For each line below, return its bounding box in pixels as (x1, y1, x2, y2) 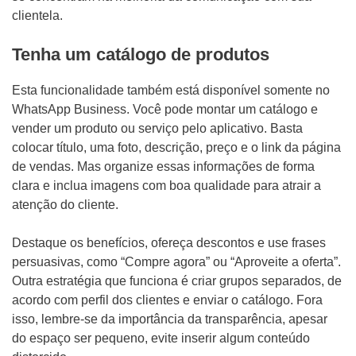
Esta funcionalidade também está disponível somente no (12, 83, 330, 97)
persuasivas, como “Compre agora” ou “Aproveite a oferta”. (12, 255, 341, 269)
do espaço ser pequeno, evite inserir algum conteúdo (12, 331, 310, 345)
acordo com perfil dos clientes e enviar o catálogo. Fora (12, 293, 323, 307)
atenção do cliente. (12, 198, 118, 211)
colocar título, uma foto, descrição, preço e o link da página (12, 141, 341, 154)
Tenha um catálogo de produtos (12, 44, 269, 64)
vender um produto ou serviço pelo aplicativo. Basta (12, 122, 303, 135)
